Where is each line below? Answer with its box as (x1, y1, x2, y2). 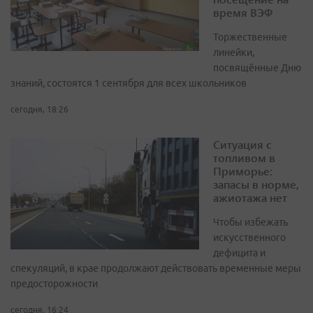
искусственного (213, 232, 286, 244)
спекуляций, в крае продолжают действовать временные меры (10, 263, 301, 275)
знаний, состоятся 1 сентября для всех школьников (10, 78, 247, 89)
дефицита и (213, 247, 265, 259)
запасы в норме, (213, 177, 299, 192)
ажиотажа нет (213, 190, 287, 205)
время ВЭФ (213, 5, 272, 20)
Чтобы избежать (213, 217, 288, 228)
